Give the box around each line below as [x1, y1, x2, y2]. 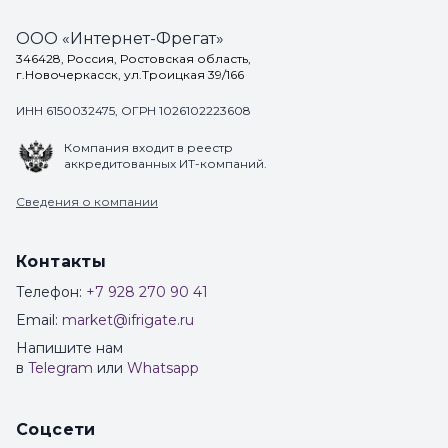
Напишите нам [16, 339, 123, 358]
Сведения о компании [16, 194, 158, 210]
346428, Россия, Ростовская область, [16, 50, 251, 66]
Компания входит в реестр [64, 140, 233, 156]
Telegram [28, 359, 93, 378]
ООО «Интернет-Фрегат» [16, 28, 224, 48]
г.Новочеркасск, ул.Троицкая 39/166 [16, 66, 244, 82]
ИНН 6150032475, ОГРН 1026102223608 [16, 102, 251, 118]
